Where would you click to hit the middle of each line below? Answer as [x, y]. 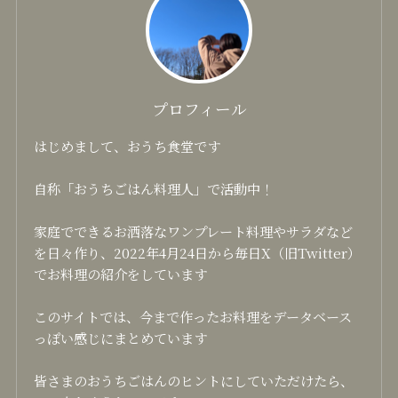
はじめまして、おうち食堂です [127, 145]
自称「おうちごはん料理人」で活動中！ [154, 188]
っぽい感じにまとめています [121, 337]
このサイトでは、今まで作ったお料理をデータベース [193, 316]
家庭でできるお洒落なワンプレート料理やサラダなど [194, 231]
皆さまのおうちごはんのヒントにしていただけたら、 [194, 380]
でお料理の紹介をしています [121, 273]
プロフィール [199, 108]
